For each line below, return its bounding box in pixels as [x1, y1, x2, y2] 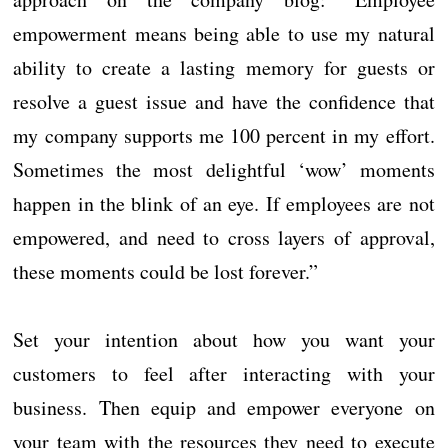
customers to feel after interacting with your [13, 360, 435, 388]
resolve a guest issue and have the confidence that [13, 88, 435, 116]
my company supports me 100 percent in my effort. [13, 122, 435, 150]
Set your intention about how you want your [13, 326, 435, 354]
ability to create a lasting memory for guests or [13, 54, 435, 82]
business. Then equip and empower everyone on [13, 394, 435, 422]
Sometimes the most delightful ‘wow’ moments [13, 156, 435, 184]
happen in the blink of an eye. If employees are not [13, 190, 435, 218]
